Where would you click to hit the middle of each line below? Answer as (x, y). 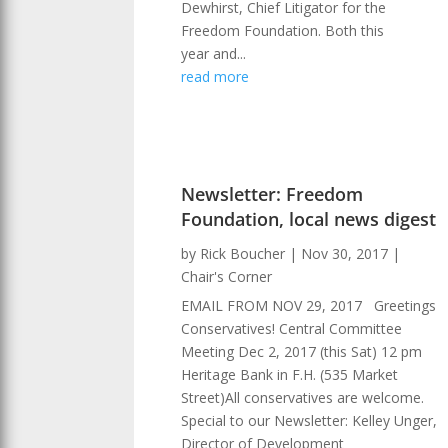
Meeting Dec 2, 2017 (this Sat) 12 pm (302, 351)
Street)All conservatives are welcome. (307, 397)
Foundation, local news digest (309, 218)
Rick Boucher (243, 253)
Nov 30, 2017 (345, 253)
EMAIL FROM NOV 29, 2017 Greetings (309, 305)
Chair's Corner (227, 276)
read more (215, 76)
